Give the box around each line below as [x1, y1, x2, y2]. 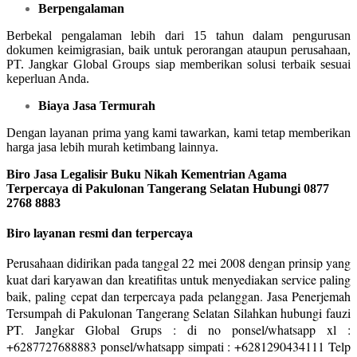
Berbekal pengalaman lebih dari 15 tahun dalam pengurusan [6, 28, 351, 42]
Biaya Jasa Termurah [38, 98, 155, 112]
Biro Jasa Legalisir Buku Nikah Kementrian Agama [6, 167, 287, 181]
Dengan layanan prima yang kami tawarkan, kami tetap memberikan [6, 125, 351, 139]
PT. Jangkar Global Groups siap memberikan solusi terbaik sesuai [6, 57, 351, 71]
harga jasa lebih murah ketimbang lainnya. [6, 139, 218, 154]
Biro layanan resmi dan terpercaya [6, 222, 193, 241]
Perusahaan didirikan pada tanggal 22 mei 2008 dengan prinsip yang [6, 253, 351, 271]
